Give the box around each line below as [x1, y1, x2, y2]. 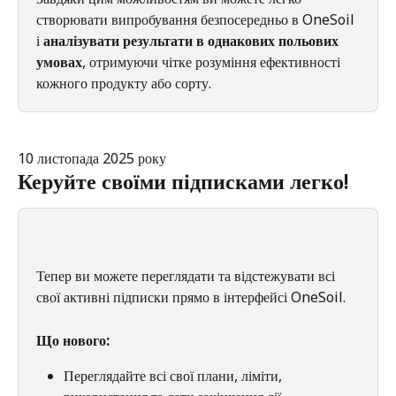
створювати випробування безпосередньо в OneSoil [36, 9, 358, 29]
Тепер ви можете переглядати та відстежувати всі [36, 266, 339, 286]
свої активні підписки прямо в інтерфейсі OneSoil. [36, 287, 346, 308]
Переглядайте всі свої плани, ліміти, [64, 366, 286, 385]
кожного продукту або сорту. [36, 72, 211, 93]
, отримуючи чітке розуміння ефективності [82, 51, 344, 72]
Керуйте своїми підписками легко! [18, 165, 349, 195]
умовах [36, 51, 82, 72]
